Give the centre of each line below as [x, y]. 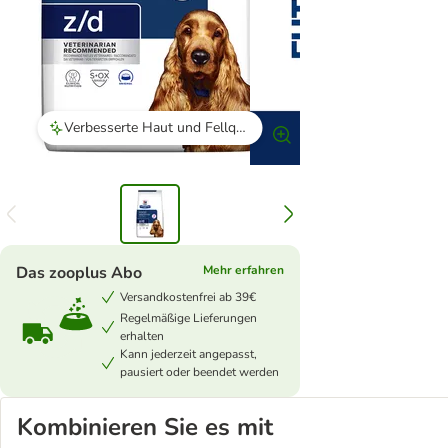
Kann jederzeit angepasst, [188, 354]
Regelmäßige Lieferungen [188, 318]
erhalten [142, 336]
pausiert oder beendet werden [199, 372]
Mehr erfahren [243, 270]
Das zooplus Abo [79, 273]
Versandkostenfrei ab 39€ [188, 297]
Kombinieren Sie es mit [145, 427]
